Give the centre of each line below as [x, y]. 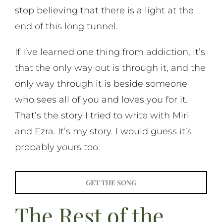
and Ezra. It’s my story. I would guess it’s [103, 132]
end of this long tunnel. [66, 27]
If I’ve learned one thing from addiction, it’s [110, 52]
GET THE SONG [111, 182]
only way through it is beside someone [101, 84]
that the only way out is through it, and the [110, 68]
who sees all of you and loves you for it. [101, 100]
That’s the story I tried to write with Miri [102, 116]
